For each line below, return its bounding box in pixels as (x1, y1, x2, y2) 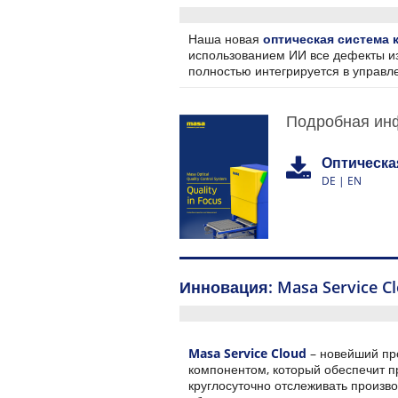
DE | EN (322, 173, 362, 189)
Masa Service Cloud (188, 345, 310, 362)
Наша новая (188, 30, 263, 48)
